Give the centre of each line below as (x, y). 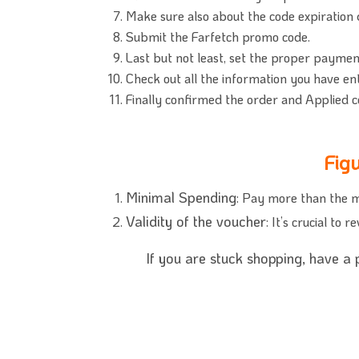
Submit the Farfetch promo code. (218, 37)
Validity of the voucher (196, 222)
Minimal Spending (181, 198)
